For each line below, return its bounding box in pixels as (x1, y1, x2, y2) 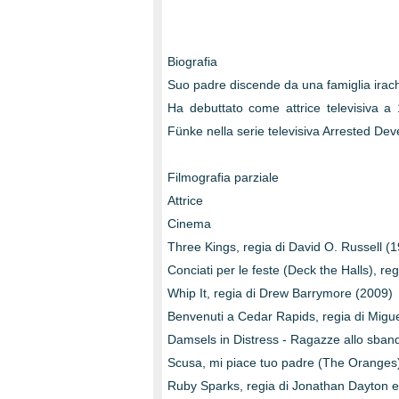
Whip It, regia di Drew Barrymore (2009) (167, 286, 393, 300)
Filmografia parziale (167, 170, 279, 184)
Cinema (167, 216, 211, 231)
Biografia (167, 54, 217, 69)
